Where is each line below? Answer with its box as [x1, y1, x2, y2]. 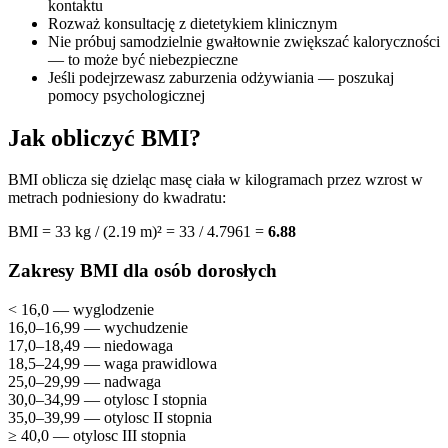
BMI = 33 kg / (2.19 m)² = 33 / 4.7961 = [8, 223, 268, 241]
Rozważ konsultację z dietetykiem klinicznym [48, 14, 337, 32]
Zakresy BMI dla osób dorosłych [8, 260, 277, 282]
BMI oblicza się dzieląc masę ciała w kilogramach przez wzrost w [8, 171, 423, 189]
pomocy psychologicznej [48, 86, 205, 104]
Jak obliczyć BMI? [8, 124, 201, 151]
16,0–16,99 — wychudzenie [8, 318, 188, 336]
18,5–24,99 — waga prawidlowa [8, 354, 217, 372]
